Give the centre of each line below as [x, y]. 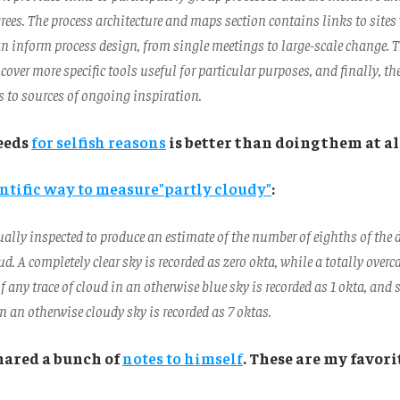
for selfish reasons [99, 142]
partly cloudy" [218, 189]
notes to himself [183, 358]
